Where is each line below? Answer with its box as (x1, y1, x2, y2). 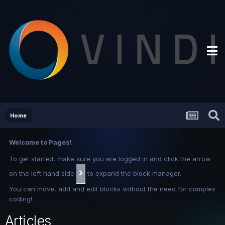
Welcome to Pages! (9, 138, 72, 146)
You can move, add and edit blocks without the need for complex (9, 184, 215, 193)
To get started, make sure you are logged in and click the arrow (9, 154, 211, 163)
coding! (9, 194, 32, 203)
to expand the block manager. (85, 169, 181, 177)
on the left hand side (9, 169, 76, 177)
